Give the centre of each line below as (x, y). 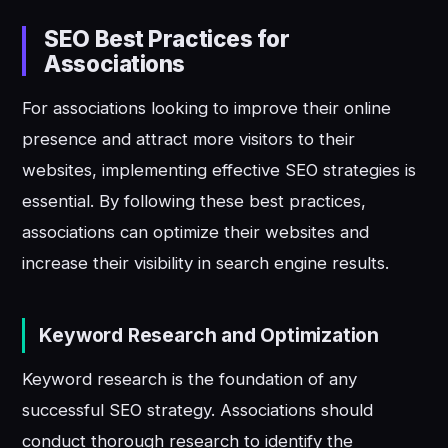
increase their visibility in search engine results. (206, 263)
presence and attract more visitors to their (189, 139)
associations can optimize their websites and (196, 232)
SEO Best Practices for (167, 39)
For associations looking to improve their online (207, 108)
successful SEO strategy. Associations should (198, 410)
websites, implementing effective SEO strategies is (219, 170)
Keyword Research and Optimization (209, 334)
